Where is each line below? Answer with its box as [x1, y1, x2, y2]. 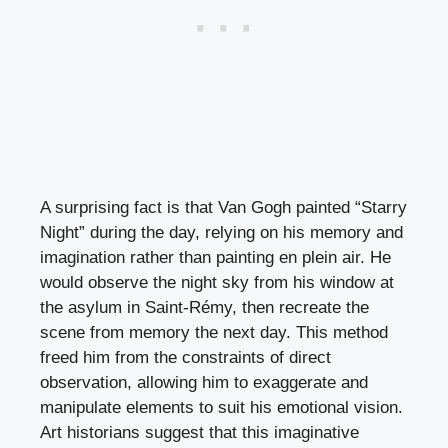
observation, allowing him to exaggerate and [40, 372, 368, 392]
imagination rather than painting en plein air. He [40, 247, 391, 267]
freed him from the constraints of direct [40, 347, 331, 367]
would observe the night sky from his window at [40, 272, 394, 292]
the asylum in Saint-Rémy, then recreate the [40, 297, 369, 317]
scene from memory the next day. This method [40, 322, 388, 342]
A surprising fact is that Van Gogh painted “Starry [40, 197, 407, 217]
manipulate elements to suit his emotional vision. [40, 397, 403, 417]
